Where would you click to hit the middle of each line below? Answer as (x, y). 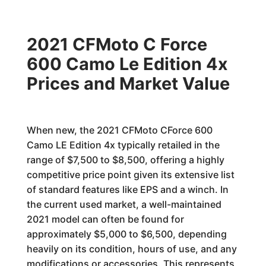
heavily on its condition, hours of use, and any (132, 249)
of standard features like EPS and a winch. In (127, 189)
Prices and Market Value (128, 83)
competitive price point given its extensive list (130, 175)
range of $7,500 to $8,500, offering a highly (125, 160)
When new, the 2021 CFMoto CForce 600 (119, 130)
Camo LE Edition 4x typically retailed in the (123, 145)
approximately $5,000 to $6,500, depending (126, 234)
